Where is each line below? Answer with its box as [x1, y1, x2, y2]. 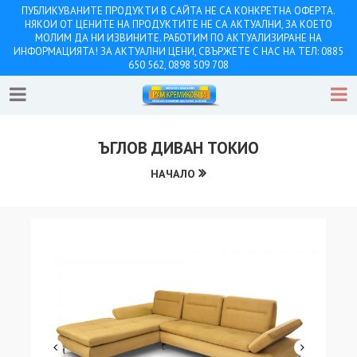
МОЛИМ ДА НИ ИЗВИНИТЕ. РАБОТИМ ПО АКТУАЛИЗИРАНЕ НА [35, 31, 322, 45]
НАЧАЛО [151, 167, 195, 182]
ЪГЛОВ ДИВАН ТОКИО [98, 137, 259, 159]
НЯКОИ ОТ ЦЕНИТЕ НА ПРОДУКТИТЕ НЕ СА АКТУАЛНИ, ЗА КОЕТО [25, 18, 332, 31]
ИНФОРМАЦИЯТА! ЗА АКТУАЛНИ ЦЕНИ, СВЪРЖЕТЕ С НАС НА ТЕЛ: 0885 [14, 45, 343, 58]
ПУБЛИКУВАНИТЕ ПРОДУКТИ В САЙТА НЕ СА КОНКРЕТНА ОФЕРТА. [22, 4, 335, 18]
